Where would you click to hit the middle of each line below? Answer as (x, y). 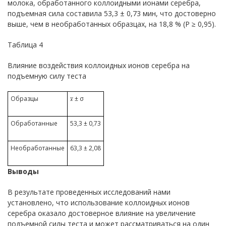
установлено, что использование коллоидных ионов (99, 203)
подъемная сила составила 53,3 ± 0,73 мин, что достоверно (112, 13)
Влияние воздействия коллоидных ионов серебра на (99, 65)
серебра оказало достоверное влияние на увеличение (102, 213)
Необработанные (38, 148)
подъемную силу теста (47, 76)
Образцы (24, 99)
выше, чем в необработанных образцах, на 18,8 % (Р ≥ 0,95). (112, 24)
